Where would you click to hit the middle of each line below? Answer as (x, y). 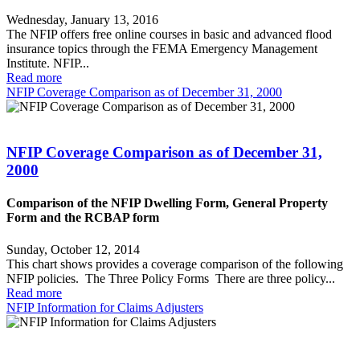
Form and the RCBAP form (83, 218)
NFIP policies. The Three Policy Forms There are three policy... (171, 278)
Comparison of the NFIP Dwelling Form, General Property (167, 203)
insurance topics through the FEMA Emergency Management (162, 49)
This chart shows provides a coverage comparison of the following (175, 264)
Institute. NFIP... (48, 63)
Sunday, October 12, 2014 (73, 249)
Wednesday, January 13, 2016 (82, 20)
